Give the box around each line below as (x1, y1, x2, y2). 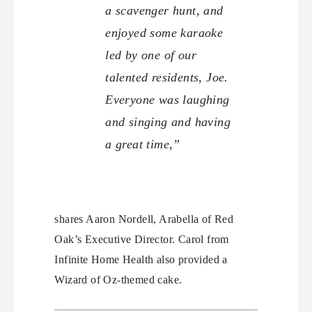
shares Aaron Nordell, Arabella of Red (54, 212, 234, 225)
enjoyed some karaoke (105, 25, 224, 40)
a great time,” (105, 136, 180, 151)
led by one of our (105, 47, 196, 62)
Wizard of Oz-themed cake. (54, 273, 182, 286)
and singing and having (105, 114, 231, 129)
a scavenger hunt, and (105, 3, 224, 17)
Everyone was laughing (105, 92, 230, 107)
